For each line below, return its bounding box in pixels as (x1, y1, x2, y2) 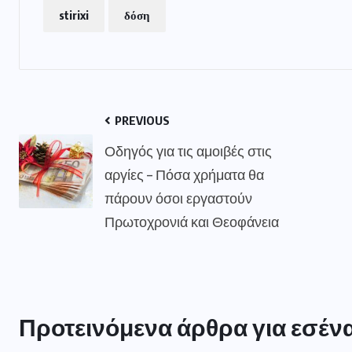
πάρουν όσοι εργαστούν (104, 189, 252, 207)
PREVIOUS (112, 113, 170, 128)
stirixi (59, 8, 89, 23)
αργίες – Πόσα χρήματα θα (104, 165, 264, 184)
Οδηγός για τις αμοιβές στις (104, 141, 272, 160)
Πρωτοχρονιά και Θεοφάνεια (104, 212, 279, 231)
